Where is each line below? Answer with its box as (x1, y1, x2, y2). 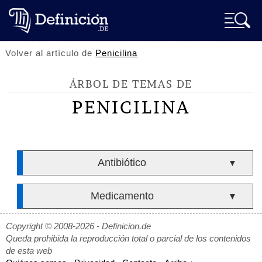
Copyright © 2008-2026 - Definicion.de (6, 221, 151, 231)
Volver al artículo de (5, 48, 96, 58)
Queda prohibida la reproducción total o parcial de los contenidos (6, 233, 251, 243)
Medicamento (90, 190, 154, 202)
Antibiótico (98, 157, 147, 168)
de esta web (6, 246, 52, 256)
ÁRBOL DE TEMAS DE (69, 77, 193, 91)
